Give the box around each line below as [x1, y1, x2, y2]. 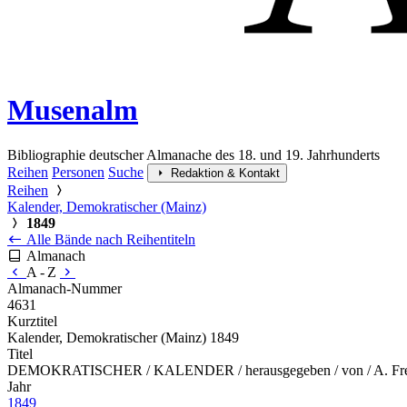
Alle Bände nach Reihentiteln [23, 231, 195, 247]
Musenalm [7, 94, 138, 127]
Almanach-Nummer [7, 280, 122, 296]
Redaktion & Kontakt [171, 165, 280, 180]
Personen [52, 164, 104, 180]
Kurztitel [7, 313, 57, 329]
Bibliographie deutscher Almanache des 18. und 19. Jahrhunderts [7, 146, 380, 163]
